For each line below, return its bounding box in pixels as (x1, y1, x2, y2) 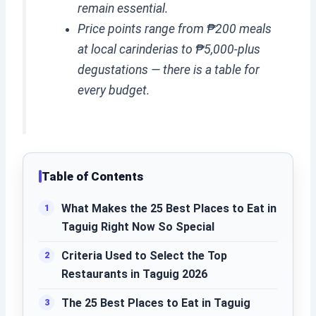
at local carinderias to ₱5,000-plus (78, 42, 261, 57)
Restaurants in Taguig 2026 (61, 267, 208, 281)
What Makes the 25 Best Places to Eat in (61, 201, 277, 215)
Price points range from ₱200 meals (78, 22, 272, 37)
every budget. (78, 83, 151, 98)
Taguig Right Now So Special (61, 219, 215, 233)
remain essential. (78, 1, 169, 16)
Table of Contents (42, 169, 144, 183)
